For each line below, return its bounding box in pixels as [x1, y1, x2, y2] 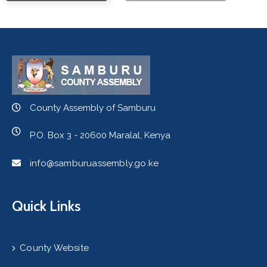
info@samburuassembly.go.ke [30, 157, 159, 169]
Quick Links [12, 197, 80, 215]
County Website [20, 242, 89, 253]
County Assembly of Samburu [30, 102, 156, 113]
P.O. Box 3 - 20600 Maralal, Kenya [30, 130, 170, 141]
